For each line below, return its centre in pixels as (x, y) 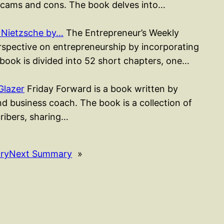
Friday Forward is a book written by (101, 88)
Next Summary (41, 153)
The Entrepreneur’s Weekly (121, 32)
